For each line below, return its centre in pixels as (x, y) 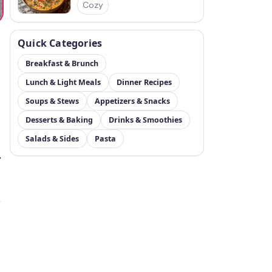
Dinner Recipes (144, 82)
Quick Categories (60, 43)
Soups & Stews (52, 101)
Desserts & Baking (59, 120)
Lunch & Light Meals (63, 82)
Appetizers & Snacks (132, 101)
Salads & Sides (52, 139)
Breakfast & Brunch (62, 63)
